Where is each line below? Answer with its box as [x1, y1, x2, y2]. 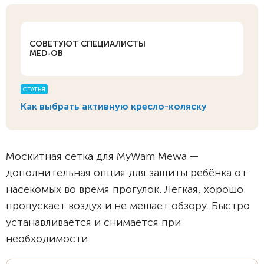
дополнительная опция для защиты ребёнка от [6, 166, 247, 179]
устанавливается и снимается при [6, 216, 181, 229]
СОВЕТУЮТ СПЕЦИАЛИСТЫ [29, 39, 146, 49]
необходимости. [6, 232, 90, 245]
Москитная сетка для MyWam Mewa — [6, 150, 199, 163]
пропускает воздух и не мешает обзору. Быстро [6, 199, 250, 212]
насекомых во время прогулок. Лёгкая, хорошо [6, 183, 243, 196]
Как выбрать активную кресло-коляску [21, 101, 207, 112]
